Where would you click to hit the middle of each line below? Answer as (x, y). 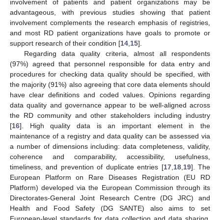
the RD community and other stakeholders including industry (110, 116)
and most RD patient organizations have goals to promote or (110, 33)
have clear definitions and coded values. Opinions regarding (110, 95)
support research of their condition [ (65, 43)
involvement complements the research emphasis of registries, (110, 23)
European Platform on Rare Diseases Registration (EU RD (110, 178)
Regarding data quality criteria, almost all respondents (117, 54)
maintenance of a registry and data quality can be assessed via (110, 136)
